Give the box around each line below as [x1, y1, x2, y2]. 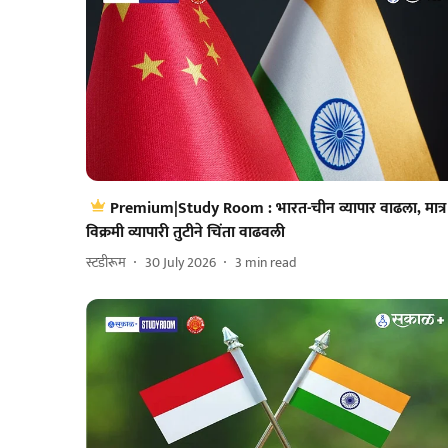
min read [245, 251, 297, 275]
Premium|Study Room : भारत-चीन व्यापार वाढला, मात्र [110, 194, 446, 222]
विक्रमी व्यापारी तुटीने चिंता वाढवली [86, 218, 285, 246]
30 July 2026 [145, 251, 216, 275]
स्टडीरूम [86, 251, 126, 275]
